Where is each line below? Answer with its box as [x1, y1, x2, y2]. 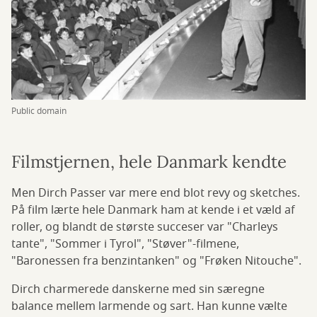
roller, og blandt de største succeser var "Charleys [11, 219, 278, 236]
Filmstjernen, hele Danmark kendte [11, 151, 287, 173]
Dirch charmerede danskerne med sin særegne [11, 281, 265, 299]
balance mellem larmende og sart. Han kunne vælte [11, 298, 287, 316]
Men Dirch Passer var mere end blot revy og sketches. [11, 185, 300, 202]
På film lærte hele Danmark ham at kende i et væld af [11, 202, 295, 219]
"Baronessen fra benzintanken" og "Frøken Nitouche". [11, 253, 304, 270]
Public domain [11, 105, 67, 118]
